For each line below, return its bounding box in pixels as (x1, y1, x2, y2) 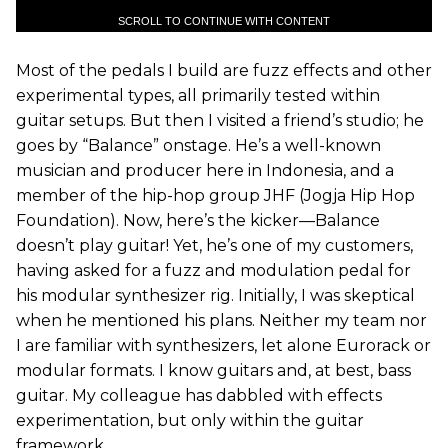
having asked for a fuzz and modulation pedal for (16, 261, 411, 281)
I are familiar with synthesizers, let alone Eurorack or (16, 336, 431, 356)
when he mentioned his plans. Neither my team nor (16, 311, 427, 331)
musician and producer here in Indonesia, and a (16, 161, 394, 181)
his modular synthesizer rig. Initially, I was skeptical (16, 286, 415, 306)
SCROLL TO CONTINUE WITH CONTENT (118, 15, 330, 28)
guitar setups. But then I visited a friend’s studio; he (16, 111, 424, 131)
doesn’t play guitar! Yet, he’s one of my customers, (16, 236, 413, 256)
